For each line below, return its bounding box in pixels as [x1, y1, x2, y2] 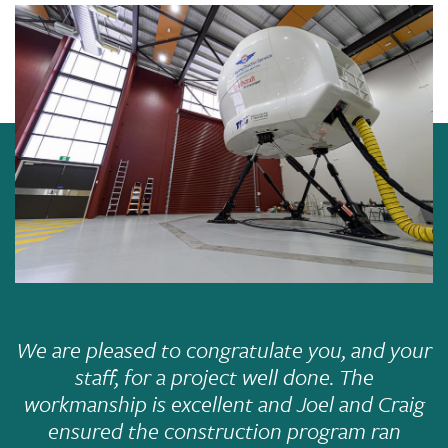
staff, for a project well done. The [74, 361, 374, 393]
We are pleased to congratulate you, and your [16, 334, 432, 366]
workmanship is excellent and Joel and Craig [23, 388, 425, 420]
